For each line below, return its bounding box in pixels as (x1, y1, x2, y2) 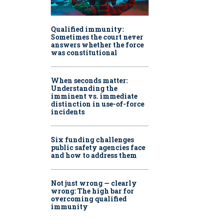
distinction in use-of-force (51, 99, 144, 109)
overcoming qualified (51, 194, 127, 204)
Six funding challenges (51, 135, 134, 145)
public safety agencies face (51, 143, 145, 153)
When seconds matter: (51, 76, 128, 86)
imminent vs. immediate (51, 91, 137, 101)
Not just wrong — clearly (51, 178, 137, 188)
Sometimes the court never (51, 32, 143, 42)
